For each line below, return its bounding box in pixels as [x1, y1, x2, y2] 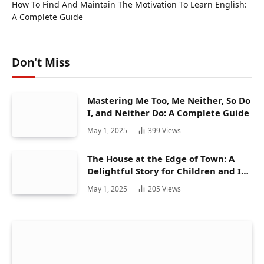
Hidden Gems [87, 177, 147, 189]
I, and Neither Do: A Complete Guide [87, 107, 249, 119]
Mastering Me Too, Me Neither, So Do [87, 94, 250, 107]
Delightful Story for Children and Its [87, 164, 249, 177]
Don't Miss [12, 55, 70, 71]
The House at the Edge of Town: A [87, 152, 235, 164]
